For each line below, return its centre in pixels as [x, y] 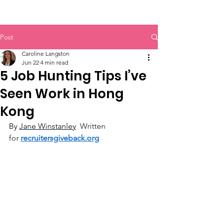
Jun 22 [30, 62]
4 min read [54, 62]
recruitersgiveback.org [60, 138]
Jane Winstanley [48, 126]
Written [94, 126]
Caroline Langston [46, 54]
